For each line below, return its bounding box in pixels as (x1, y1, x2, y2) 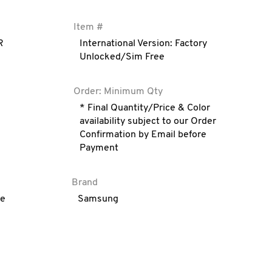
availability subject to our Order (80, 117, 217, 126)
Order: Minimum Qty (73, 87, 163, 97)
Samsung (78, 194, 119, 204)
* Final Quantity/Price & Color (80, 103, 211, 113)
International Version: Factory (80, 39, 208, 49)
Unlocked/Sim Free (80, 52, 165, 62)
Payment (80, 143, 119, 153)
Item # (73, 22, 104, 32)
